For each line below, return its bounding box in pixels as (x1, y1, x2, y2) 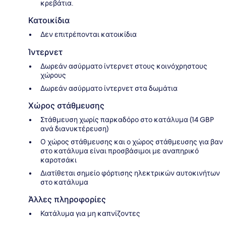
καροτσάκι (40, 155, 77, 164)
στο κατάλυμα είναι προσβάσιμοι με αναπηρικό (40, 146, 199, 155)
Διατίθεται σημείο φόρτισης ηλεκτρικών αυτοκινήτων (40, 168, 220, 178)
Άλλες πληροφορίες (28, 194, 106, 204)
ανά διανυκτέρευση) (40, 124, 108, 133)
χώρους (40, 70, 66, 80)
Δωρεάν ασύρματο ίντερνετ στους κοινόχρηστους (40, 61, 207, 71)
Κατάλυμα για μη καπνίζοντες (40, 208, 140, 218)
